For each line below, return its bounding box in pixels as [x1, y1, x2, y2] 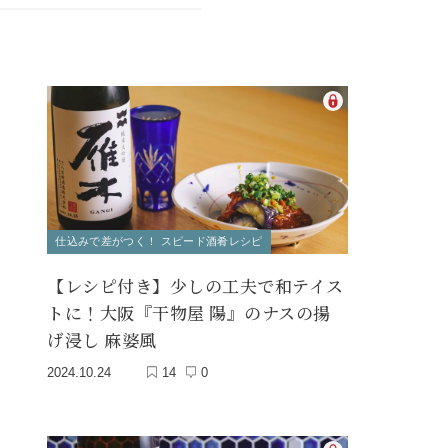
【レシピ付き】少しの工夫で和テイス [47, 273, 344, 299]
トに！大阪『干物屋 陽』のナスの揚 [47, 300, 331, 326]
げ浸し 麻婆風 [47, 327, 157, 353]
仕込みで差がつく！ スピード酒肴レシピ [55, 235, 263, 248]
